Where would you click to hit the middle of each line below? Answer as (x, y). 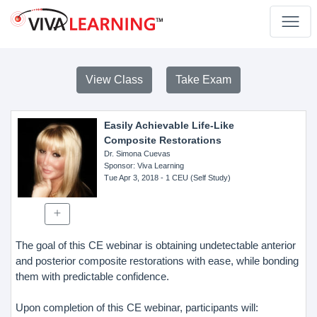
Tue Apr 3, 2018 (131, 178)
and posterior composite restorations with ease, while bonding (157, 260)
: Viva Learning (158, 166)
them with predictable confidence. (92, 276)
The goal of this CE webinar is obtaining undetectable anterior (156, 245)
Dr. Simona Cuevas (137, 154)
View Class (114, 80)
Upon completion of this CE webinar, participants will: (137, 307)
